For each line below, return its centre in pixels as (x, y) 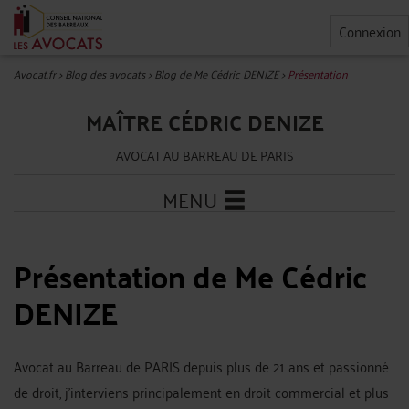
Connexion (370, 31)
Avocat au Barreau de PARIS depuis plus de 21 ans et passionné (201, 366)
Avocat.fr (35, 73)
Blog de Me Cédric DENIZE (216, 73)
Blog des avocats (105, 73)
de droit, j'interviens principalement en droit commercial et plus (201, 392)
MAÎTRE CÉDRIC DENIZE (204, 122)
